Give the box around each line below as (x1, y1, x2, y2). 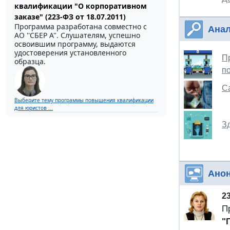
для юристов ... (14, 104, 53, 112)
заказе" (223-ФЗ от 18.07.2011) (14, 12, 126, 22)
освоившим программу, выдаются (14, 39, 136, 49)
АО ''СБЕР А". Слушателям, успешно (14, 30, 140, 41)
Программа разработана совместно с (14, 22, 147, 32)
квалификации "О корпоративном (14, 1, 147, 11)
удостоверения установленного (14, 48, 126, 58)
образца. (14, 56, 46, 67)
